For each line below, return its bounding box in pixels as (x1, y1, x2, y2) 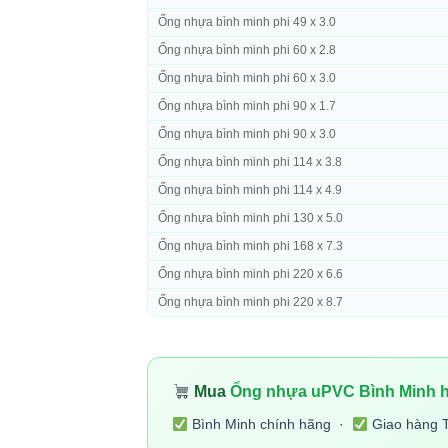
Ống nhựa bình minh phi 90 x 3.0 (158, 127, 336, 142)
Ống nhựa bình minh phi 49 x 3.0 (158, 15, 336, 30)
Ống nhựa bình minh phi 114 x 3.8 (158, 155, 342, 170)
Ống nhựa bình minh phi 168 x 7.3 (158, 239, 343, 254)
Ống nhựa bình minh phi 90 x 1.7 (158, 99, 336, 114)
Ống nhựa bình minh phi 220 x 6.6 (158, 267, 343, 282)
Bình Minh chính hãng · (187, 416, 352, 433)
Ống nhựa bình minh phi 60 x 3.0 (158, 71, 336, 86)
